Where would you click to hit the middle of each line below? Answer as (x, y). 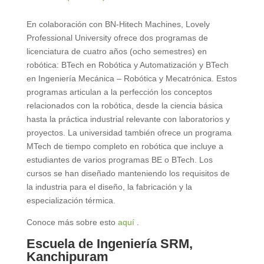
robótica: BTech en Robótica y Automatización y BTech (127, 65)
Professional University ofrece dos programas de (117, 37)
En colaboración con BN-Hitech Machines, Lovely (118, 24)
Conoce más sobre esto (72, 222)
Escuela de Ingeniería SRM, (109, 243)
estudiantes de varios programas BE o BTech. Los (119, 159)
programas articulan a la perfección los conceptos (119, 92)
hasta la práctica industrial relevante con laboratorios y (128, 119)
